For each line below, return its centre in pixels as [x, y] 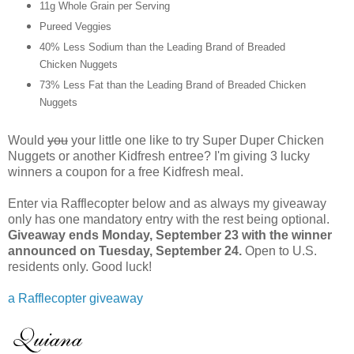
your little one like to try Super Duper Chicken [196, 141]
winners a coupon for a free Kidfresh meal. [126, 172]
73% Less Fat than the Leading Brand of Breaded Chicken [172, 85]
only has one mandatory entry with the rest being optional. [169, 220]
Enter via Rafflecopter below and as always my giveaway [167, 204]
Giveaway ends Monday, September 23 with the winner [170, 235]
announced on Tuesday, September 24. [125, 251]
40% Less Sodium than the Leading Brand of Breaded [162, 47]
